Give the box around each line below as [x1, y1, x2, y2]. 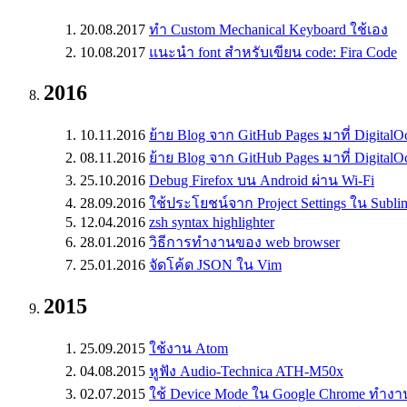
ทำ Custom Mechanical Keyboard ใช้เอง [149, 21, 388, 37]
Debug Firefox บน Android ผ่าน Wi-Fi [149, 173, 374, 189]
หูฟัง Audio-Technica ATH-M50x [149, 363, 343, 380]
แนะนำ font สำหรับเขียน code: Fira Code [149, 44, 397, 60]
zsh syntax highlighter [149, 214, 274, 231]
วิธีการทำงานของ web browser [149, 234, 340, 251]
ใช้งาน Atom [149, 341, 228, 357]
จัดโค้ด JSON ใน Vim [149, 257, 282, 273]
